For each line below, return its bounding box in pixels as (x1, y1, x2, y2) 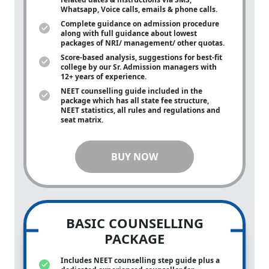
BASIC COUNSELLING (65, 214, 204, 232)
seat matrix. (61, 115, 105, 125)
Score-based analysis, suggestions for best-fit (61, 52, 222, 62)
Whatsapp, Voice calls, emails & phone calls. (61, 4, 219, 14)
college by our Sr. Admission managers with (61, 62, 217, 72)
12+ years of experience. (61, 71, 148, 82)
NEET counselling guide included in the (61, 86, 202, 96)
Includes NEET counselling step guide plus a (61, 255, 220, 265)
